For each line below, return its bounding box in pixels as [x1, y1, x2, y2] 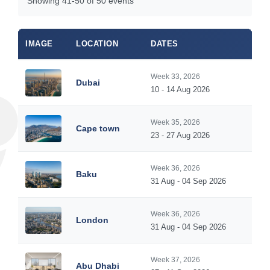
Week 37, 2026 [151, 256, 200, 264]
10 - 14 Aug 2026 [151, 85, 210, 94]
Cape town [76, 124, 120, 133]
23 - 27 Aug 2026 [151, 131, 210, 140]
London [76, 215, 108, 225]
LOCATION [76, 39, 118, 48]
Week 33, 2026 [151, 72, 200, 81]
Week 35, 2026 [151, 118, 200, 127]
